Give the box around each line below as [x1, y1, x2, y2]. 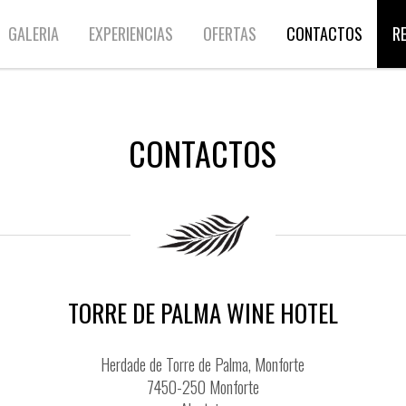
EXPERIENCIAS [88, 22, 173, 45]
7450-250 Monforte [146, 375, 259, 399]
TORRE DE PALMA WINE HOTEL [67, 295, 338, 331]
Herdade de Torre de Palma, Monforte [101, 353, 305, 376]
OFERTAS [202, 22, 256, 45]
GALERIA [7, 22, 59, 45]
